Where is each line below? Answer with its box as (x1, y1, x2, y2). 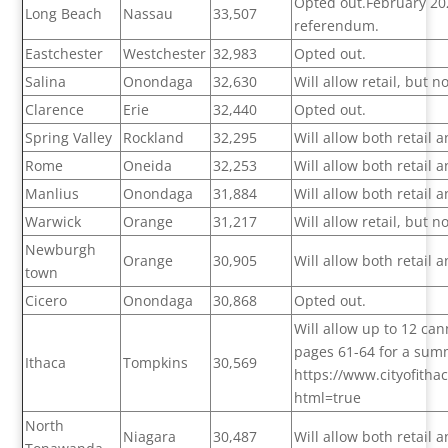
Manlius (25, 184, 80, 204)
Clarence (25, 100, 85, 120)
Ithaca (25, 353, 67, 373)
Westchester (123, 44, 207, 64)
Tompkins (123, 353, 189, 373)
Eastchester (25, 44, 104, 64)
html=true (294, 388, 362, 408)
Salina (25, 72, 67, 92)
